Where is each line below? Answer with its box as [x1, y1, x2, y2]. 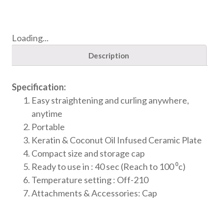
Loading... [12, 32, 49, 43]
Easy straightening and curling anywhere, [31, 94, 190, 106]
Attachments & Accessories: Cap [31, 187, 158, 198]
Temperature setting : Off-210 [31, 174, 149, 185]
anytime [31, 108, 63, 119]
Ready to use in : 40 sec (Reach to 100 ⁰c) [31, 161, 186, 172]
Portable [31, 121, 65, 132]
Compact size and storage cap [31, 147, 145, 159]
